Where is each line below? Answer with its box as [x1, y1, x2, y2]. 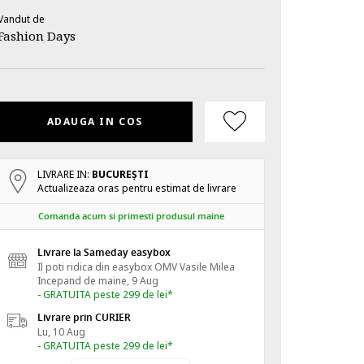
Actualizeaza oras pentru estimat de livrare [37, 181, 236, 195]
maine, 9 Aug [97, 274, 158, 288]
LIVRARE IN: [37, 167, 92, 181]
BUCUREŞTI [91, 167, 149, 181]
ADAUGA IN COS [46, 115, 143, 128]
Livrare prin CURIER [37, 310, 131, 325]
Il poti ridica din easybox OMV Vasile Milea [37, 260, 235, 274]
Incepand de [37, 274, 98, 288]
